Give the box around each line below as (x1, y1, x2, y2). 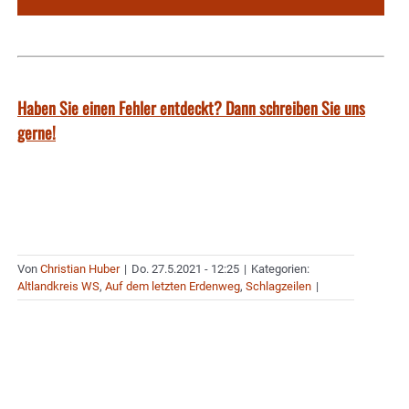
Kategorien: (251, 262, 309, 277)
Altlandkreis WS (17, 279, 100, 294)
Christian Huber (40, 262, 120, 277)
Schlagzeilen (246, 279, 311, 294)
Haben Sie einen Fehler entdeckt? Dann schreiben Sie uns (17, 96, 365, 121)
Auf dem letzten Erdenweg (105, 279, 240, 294)
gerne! (17, 121, 56, 145)
